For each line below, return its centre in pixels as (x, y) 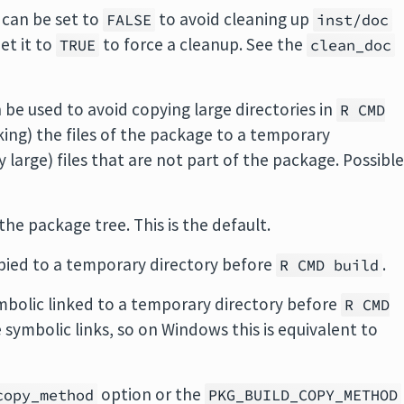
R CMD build (330, 266)
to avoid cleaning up (234, 19)
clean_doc (351, 46)
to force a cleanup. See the (203, 45)
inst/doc (353, 20)
